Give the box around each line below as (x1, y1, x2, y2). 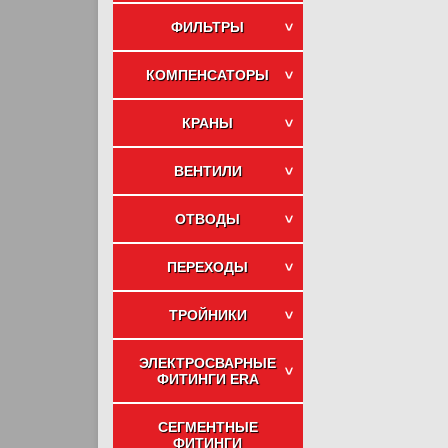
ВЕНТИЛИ (173, 163, 242, 179)
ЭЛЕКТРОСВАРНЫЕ (139, 355, 276, 371)
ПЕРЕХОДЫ (167, 259, 248, 275)
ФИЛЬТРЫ (171, 19, 244, 35)
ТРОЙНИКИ (168, 307, 247, 323)
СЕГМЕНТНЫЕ (157, 419, 258, 435)
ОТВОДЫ (175, 211, 240, 227)
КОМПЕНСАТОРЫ (146, 67, 269, 83)
